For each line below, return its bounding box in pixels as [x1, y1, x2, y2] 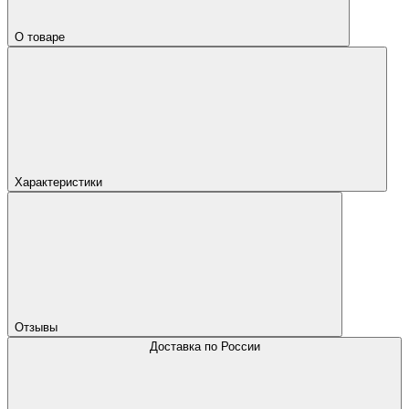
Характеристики [15, 174, 106, 189]
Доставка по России [149, 339, 260, 353]
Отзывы [15, 320, 61, 334]
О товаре [15, 29, 68, 44]
